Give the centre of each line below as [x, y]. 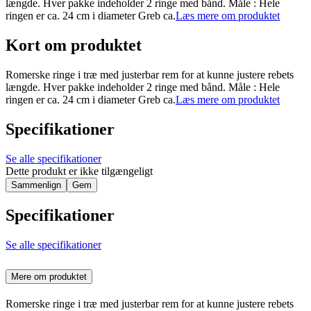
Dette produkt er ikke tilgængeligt [79, 171]
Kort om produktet [74, 45]
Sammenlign [36, 185]
